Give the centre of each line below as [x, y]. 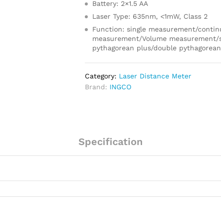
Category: [102, 76]
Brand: [97, 87]
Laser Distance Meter [155, 76]
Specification [110, 142]
